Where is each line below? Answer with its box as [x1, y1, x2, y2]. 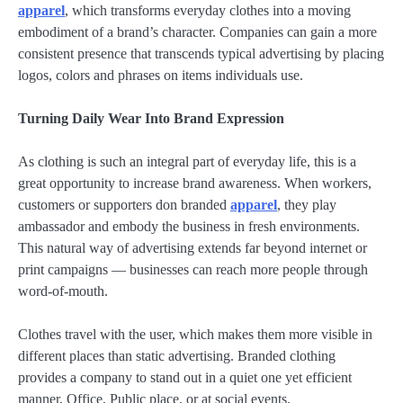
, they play [277, 197, 336, 213]
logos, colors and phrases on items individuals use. [18, 67, 303, 84]
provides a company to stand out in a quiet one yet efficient [18, 370, 352, 386]
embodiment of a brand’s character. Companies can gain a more [18, 24, 377, 40]
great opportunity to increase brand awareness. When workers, [18, 175, 372, 192]
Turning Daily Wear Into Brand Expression [18, 111, 284, 127]
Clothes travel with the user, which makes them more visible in [18, 327, 372, 343]
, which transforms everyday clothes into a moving [65, 3, 351, 19]
